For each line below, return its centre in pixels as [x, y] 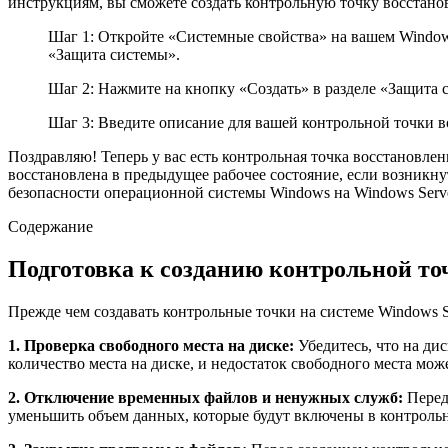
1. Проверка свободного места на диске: [151, 345]
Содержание [50, 226]
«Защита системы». [114, 54]
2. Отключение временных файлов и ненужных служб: [205, 397]
